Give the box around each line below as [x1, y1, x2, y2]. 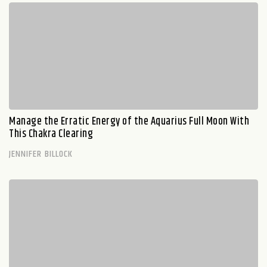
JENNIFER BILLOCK [9, 147, 73, 162]
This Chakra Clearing [9, 126, 93, 142]
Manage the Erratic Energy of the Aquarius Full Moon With [9, 113, 249, 130]
